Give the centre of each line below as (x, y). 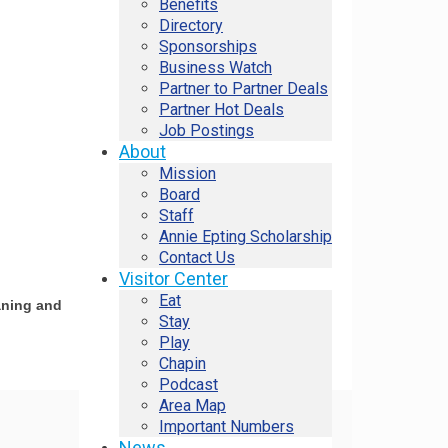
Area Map (192, 405)
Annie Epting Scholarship (245, 236)
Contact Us (197, 257)
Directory (191, 25)
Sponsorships (208, 46)
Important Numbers (226, 426)
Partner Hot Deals (221, 109)
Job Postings (206, 130)
